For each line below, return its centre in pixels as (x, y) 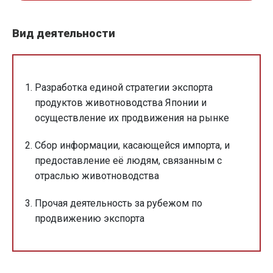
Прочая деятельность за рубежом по (119, 204)
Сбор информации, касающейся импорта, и (132, 146)
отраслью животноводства (97, 176)
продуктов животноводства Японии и (121, 103)
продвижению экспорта (90, 219)
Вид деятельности (64, 34)
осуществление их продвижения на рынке (132, 118)
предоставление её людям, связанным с (128, 161)
